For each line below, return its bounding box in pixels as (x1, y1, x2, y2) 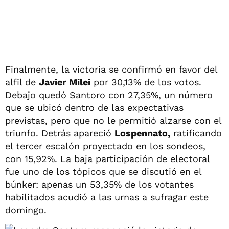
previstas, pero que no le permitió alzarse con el (5, 114, 221, 126)
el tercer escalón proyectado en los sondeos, (5, 140, 205, 151)
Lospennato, (114, 127, 170, 139)
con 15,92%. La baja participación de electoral (5, 153, 210, 164)
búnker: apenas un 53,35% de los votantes (5, 178, 194, 190)
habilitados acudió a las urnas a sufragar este (5, 191, 209, 202)
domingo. (5, 204, 47, 215)
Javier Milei (39, 76, 90, 87)
